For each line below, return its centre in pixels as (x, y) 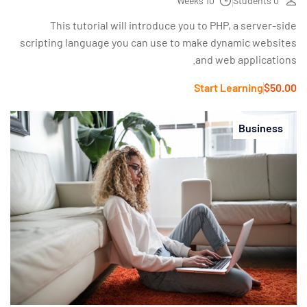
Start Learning (229, 88)
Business (261, 128)
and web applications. (246, 60)
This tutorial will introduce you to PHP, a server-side (173, 25)
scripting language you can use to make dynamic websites (158, 42)
